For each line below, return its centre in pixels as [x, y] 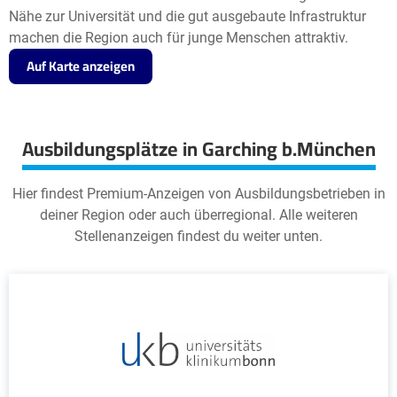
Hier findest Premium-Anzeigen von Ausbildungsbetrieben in [198, 194]
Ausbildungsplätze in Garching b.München [198, 149]
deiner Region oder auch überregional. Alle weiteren [198, 215]
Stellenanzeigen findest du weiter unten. [198, 236]
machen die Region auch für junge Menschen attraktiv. [179, 38]
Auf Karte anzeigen [81, 66]
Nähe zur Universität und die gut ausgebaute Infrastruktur [187, 16]
